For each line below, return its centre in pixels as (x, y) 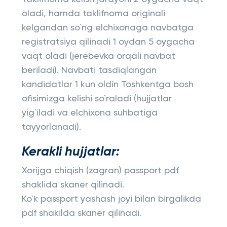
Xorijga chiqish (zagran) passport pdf (100, 171)
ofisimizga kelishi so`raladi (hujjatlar (97, 99)
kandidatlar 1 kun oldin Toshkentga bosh (107, 85)
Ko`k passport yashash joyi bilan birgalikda (111, 199)
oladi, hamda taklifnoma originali (93, 14)
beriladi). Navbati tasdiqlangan (89, 70)
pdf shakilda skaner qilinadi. (81, 213)
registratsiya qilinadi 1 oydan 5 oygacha (108, 42)
